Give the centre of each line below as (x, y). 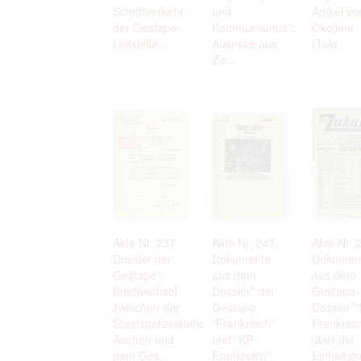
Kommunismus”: (254, 27)
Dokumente (242, 258)
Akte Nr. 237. (146, 242)
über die (332, 339)
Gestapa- (335, 290)
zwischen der (146, 307)
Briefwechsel (145, 290)
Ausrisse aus (245, 43)
